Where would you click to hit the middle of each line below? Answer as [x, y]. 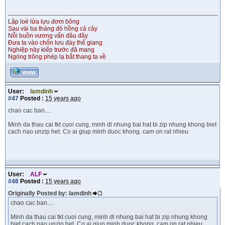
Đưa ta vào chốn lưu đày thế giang [55, 43]
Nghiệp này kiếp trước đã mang [51, 50]
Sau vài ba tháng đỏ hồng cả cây [53, 29]
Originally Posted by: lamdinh [50, 193]
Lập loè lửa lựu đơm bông [44, 22]
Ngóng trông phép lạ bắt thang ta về [57, 57]
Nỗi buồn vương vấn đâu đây [48, 36]
